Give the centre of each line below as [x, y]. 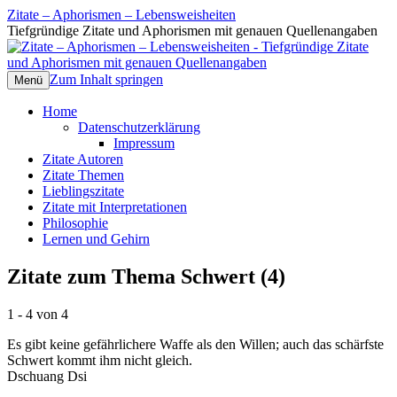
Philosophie [75, 223]
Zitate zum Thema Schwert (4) [146, 276]
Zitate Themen [83, 175]
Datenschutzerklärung [139, 127]
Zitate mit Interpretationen [115, 207]
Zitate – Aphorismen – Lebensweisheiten [121, 15]
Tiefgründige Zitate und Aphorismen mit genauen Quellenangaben [192, 31]
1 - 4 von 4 [38, 314]
